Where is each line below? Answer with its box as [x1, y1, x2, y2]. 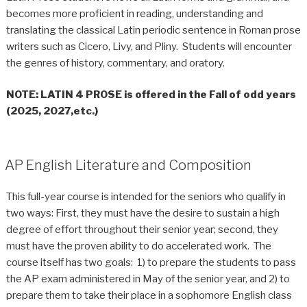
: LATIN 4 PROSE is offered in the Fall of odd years [35, 88, 296, 101]
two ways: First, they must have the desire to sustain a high [5, 206, 280, 219]
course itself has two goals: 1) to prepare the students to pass [5, 256, 296, 269]
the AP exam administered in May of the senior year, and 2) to [5, 272, 290, 285]
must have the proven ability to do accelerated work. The [5, 239, 271, 252]
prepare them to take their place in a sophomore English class [5, 288, 292, 302]
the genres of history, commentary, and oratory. [5, 56, 225, 69]
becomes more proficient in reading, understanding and [5, 7, 263, 20]
